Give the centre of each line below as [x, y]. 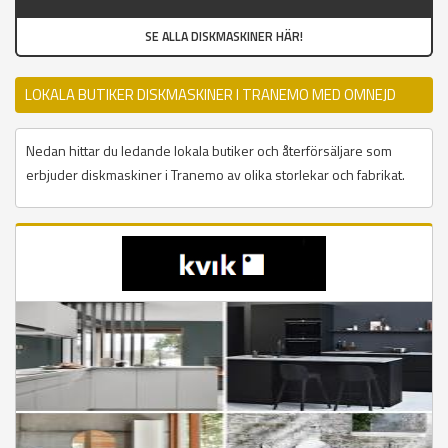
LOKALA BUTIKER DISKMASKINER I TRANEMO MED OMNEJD [210, 95]
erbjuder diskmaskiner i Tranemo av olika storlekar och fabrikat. [215, 175]
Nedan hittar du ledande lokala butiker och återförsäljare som [209, 151]
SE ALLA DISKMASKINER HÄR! [224, 37]
